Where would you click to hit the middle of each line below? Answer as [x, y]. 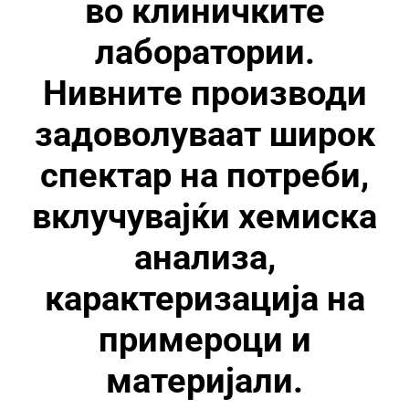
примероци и [204, 340]
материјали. [204, 381]
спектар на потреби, [204, 175]
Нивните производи [204, 93]
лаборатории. [204, 52]
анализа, [204, 257]
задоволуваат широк [204, 134]
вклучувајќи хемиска [204, 216]
